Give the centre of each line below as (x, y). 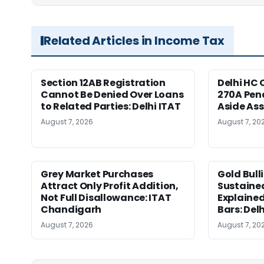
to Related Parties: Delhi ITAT (111, 106)
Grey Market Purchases (97, 174)
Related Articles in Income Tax (134, 41)
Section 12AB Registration (103, 83)
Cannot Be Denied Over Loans (112, 95)
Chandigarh (71, 209)
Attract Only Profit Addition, (110, 186)
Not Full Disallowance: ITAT (106, 198)
